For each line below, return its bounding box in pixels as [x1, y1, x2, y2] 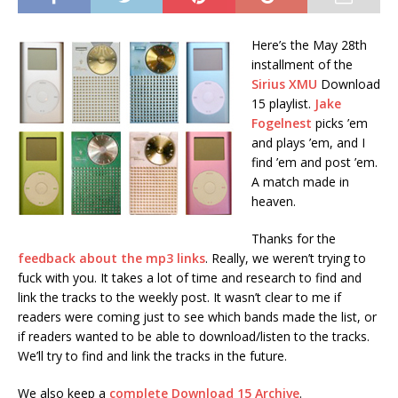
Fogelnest [251, 115, 312, 131]
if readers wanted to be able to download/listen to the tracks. [18, 328, 370, 345]
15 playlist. [251, 95, 314, 112]
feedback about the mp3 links [18, 250, 205, 267]
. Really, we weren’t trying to [205, 250, 366, 267]
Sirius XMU [251, 76, 317, 92]
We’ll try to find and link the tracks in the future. [18, 347, 287, 364]
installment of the [251, 56, 353, 73]
